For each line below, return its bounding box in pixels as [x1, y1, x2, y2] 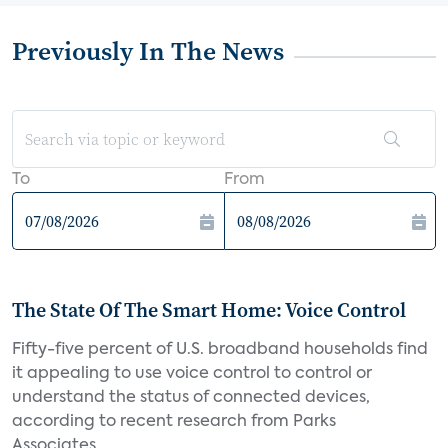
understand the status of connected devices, [12, 390, 370, 406]
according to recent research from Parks [12, 414, 336, 430]
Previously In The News [12, 33, 284, 69]
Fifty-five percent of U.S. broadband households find [12, 342, 428, 358]
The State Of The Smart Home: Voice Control [12, 296, 406, 324]
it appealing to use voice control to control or [12, 366, 372, 382]
